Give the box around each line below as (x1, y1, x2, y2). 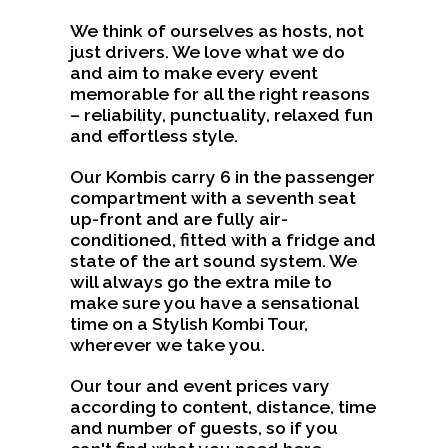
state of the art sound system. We (70, 250, 358, 272)
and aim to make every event (70, 62, 319, 84)
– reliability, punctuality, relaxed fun (70, 104, 374, 126)
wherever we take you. (70, 334, 266, 356)
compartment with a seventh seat (70, 187, 357, 209)
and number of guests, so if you (70, 417, 339, 439)
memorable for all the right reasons (70, 83, 371, 105)
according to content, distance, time (70, 396, 377, 418)
